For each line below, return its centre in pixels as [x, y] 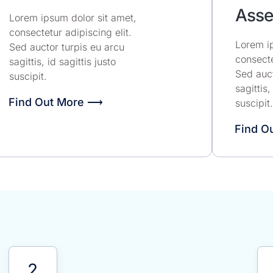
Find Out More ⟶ [55, 102]
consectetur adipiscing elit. [70, 33]
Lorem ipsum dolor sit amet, [73, 18]
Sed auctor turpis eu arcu [66, 47]
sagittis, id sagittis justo [62, 62]
